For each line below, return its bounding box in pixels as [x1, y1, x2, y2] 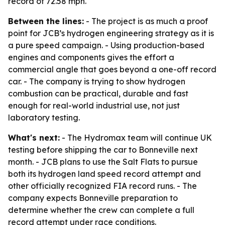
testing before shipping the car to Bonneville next [8, 145, 198, 155]
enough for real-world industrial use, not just [8, 100, 180, 110]
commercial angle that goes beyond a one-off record [8, 64, 216, 74]
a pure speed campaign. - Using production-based [8, 40, 204, 50]
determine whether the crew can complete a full [8, 205, 194, 215]
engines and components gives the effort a [8, 52, 174, 62]
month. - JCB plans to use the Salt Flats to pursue [8, 157, 198, 167]
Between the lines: [8, 16, 84, 26]
